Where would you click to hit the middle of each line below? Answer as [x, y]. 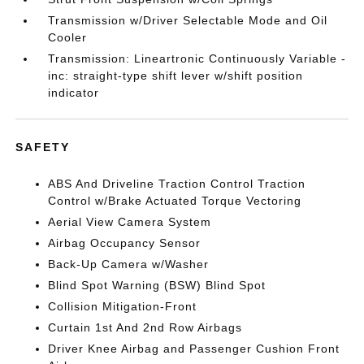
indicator [74, 93]
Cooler [68, 37]
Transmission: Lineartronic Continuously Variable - [197, 58]
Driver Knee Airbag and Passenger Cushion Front [194, 349]
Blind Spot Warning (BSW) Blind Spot [157, 285]
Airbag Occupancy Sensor [125, 243]
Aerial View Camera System [130, 222]
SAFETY [43, 147]
